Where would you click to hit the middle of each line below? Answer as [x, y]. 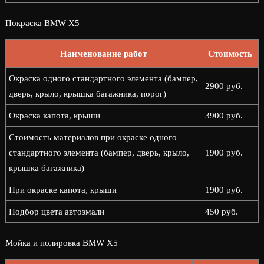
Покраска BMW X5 [42, 23]
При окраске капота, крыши [62, 190]
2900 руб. [224, 86]
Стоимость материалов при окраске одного [93, 137]
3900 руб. [224, 115]
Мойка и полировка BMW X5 [61, 243]
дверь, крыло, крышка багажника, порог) [87, 94]
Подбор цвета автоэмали [56, 212]
